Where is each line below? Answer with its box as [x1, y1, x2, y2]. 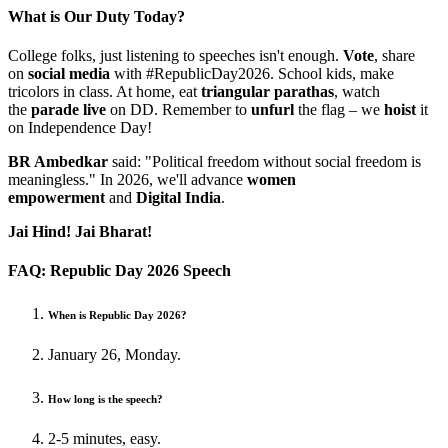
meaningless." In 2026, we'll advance [8, 171, 247, 189]
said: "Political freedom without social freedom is [108, 153, 421, 171]
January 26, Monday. [48, 346, 181, 364]
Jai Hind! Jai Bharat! [8, 223, 152, 241]
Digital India [136, 189, 221, 207]
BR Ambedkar [8, 153, 108, 171]
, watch [334, 83, 380, 101]
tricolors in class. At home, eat [8, 83, 201, 101]
